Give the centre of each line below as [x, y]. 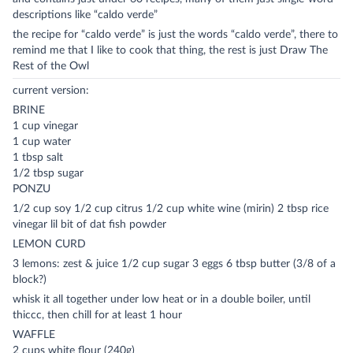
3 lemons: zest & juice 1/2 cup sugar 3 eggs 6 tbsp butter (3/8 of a [174, 264]
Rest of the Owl [51, 66]
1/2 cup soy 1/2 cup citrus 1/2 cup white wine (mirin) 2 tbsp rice [171, 209]
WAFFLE [34, 335]
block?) [30, 280]
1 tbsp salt [38, 158]
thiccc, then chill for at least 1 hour [97, 315]
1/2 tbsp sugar [48, 173]
